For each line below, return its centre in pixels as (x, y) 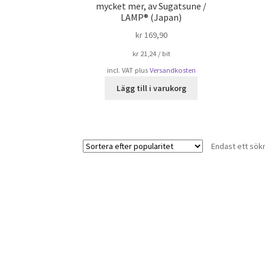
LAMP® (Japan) (151, 17)
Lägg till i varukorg (151, 88)
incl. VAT (120, 70)
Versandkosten (172, 70)
